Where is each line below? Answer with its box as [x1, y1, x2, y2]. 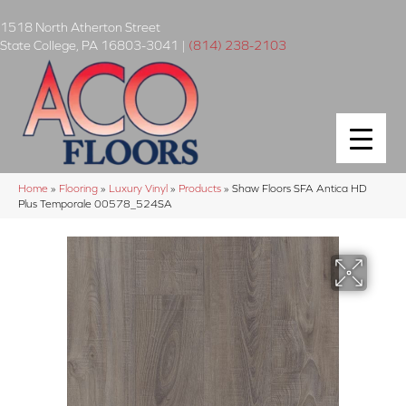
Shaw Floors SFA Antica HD [232, 181, 367, 194]
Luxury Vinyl [109, 181, 168, 194]
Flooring [59, 181, 98, 194]
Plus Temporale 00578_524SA [18, 197, 172, 209]
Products [179, 181, 221, 194]
